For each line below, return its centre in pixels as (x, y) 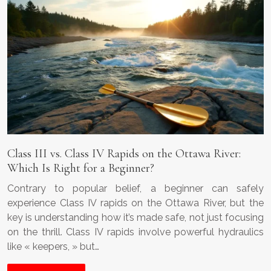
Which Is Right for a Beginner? (81, 168)
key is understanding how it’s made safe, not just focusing (135, 218)
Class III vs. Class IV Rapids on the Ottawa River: (124, 154)
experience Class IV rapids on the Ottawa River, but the (135, 203)
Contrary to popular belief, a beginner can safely (135, 189)
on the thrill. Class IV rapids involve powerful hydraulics (135, 232)
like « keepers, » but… (53, 247)
